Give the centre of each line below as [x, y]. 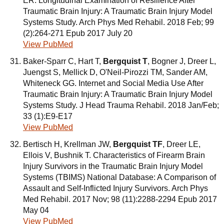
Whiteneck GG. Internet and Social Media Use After [113, 83]
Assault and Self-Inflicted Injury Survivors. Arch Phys [115, 188]
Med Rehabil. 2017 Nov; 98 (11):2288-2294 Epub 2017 [120, 199]
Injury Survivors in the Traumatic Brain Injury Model [113, 166]
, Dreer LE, [181, 144]
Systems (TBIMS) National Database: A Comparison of [119, 177]
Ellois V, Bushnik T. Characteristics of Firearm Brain [114, 155]
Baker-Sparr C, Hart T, [63, 61]
